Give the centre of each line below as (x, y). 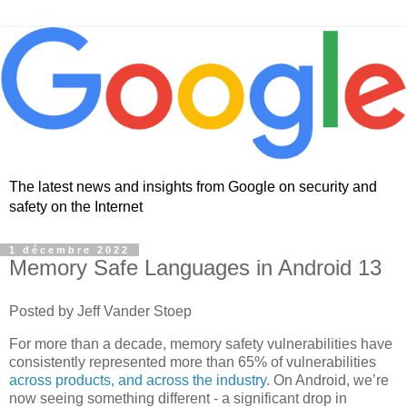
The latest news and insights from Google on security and (193, 187)
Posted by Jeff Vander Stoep (100, 312)
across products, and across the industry (138, 380)
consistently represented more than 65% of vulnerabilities (193, 362)
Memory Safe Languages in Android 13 (195, 268)
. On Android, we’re (328, 380)
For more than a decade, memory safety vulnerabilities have (201, 343)
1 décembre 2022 (69, 250)
